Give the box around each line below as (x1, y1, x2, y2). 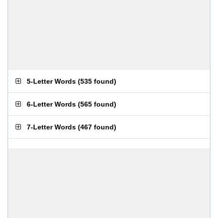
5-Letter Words (27, 77, 76, 85)
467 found (80, 123, 114, 131)
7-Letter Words (27, 123, 76, 131)
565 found (80, 100, 114, 108)
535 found (80, 77, 114, 85)
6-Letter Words (27, 100, 76, 108)
